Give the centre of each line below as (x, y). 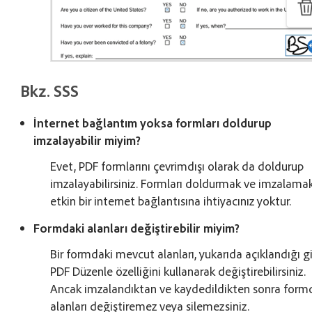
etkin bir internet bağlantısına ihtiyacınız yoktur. (171, 200)
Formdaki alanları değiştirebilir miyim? (137, 227)
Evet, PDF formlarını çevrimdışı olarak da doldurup (177, 165)
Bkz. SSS (50, 90)
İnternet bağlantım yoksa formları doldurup (153, 122)
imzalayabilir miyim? (87, 140)
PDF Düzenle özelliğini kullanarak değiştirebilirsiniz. (178, 271)
